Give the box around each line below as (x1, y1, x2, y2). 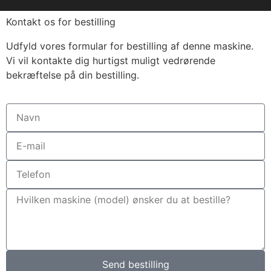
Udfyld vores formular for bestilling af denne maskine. (6, 40, 253, 53)
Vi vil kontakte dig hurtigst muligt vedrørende (6, 54, 215, 67)
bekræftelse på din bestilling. (6, 69, 139, 82)
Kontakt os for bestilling (6, 16, 116, 28)
